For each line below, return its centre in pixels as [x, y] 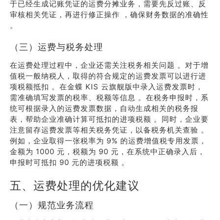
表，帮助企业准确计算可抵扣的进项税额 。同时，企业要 [109, 119]
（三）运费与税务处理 [56, 47]
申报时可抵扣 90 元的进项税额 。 [69, 162]
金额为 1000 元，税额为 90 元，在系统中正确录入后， [108, 151]
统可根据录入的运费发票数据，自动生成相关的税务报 [104, 108]
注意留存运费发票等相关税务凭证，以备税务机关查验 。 [109, 130]
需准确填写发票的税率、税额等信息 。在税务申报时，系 [109, 97]
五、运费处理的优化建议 [75, 185]
